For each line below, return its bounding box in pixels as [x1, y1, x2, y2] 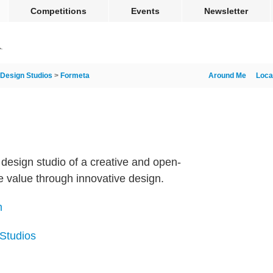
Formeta [60, 71, 90, 80]
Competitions [30, 6, 87, 16]
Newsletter [204, 6, 248, 16]
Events [131, 6, 160, 16]
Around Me [208, 71, 246, 80]
